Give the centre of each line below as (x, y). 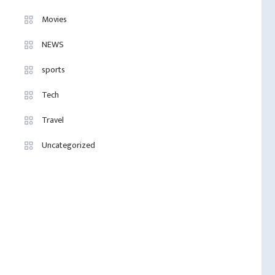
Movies (55, 19)
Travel (53, 120)
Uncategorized (69, 145)
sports (54, 70)
